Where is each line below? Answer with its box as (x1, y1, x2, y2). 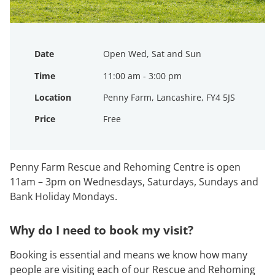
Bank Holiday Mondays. (10, 190, 117, 204)
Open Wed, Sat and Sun (103, 48, 201, 60)
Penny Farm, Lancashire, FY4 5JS (103, 91, 235, 103)
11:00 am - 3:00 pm (103, 69, 182, 82)
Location (34, 91, 71, 103)
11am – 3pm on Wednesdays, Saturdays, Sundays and (10, 175, 258, 189)
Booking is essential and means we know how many (10, 248, 247, 262)
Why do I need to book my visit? (10, 222, 193, 238)
